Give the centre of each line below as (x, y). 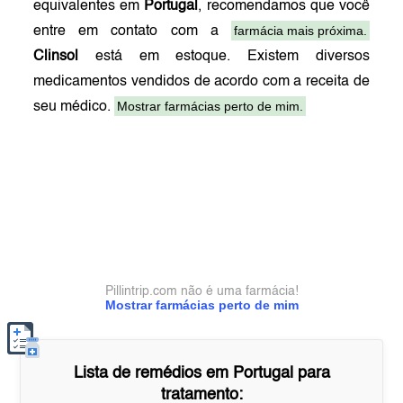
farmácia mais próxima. (300, 31)
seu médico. (74, 107)
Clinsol (56, 57)
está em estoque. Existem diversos (224, 57)
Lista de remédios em (153, 373)
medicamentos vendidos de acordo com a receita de (201, 82)
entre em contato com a (132, 31)
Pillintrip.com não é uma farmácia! (201, 291)
